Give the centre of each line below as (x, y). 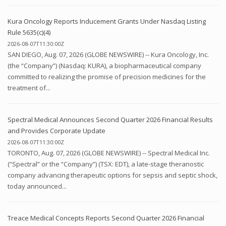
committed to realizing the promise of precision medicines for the (107, 76)
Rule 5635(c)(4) (29, 32)
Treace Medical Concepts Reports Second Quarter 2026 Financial (106, 218)
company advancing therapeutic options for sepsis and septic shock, (112, 175)
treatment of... (29, 88)
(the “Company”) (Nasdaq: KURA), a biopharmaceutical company (104, 65)
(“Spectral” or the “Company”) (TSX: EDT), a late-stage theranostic (106, 164)
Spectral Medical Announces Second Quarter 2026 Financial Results (110, 119)
